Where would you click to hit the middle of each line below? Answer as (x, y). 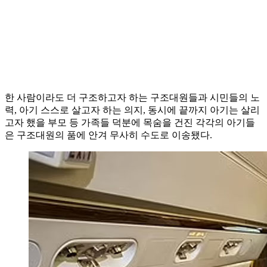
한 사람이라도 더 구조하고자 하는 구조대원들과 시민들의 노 (132, 97)
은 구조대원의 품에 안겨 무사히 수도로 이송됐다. (110, 135)
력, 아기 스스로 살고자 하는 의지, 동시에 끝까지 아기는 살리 (132, 110)
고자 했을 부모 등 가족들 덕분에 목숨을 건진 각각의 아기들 (130, 122)
